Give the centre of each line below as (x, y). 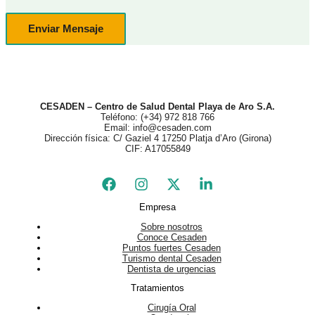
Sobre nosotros (172, 226)
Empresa (157, 207)
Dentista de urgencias (172, 269)
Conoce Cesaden (172, 237)
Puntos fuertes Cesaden (172, 247)
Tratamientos (157, 288)
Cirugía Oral (172, 308)
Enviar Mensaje (66, 28)
